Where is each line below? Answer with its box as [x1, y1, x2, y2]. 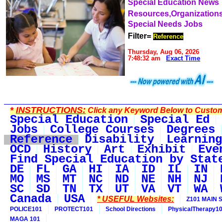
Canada [10, 192, 52, 206]
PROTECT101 [55, 206, 93, 213]
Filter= [128, 32, 151, 40]
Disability [85, 133, 154, 146]
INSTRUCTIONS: [16, 105, 86, 115]
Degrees [166, 123, 215, 136]
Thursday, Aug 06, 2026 [128, 48, 199, 55]
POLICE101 [10, 206, 42, 213]
